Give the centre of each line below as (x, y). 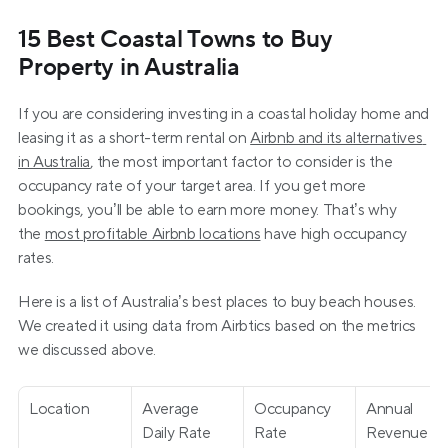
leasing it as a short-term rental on (134, 138)
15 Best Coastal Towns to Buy (175, 39)
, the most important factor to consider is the (241, 162)
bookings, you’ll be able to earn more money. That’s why (207, 210)
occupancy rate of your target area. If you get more (192, 186)
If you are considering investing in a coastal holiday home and (224, 114)
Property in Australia (129, 67)
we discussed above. (87, 350)
